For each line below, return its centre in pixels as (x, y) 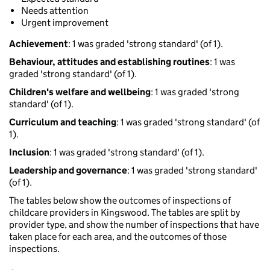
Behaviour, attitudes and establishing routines (109, 62)
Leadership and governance (68, 171)
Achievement (39, 44)
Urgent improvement (65, 23)
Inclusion (29, 152)
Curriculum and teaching (63, 122)
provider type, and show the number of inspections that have (134, 225)
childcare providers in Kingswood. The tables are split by (124, 213)
